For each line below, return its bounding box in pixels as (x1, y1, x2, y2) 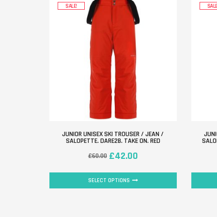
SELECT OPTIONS (88, 176, 130, 184)
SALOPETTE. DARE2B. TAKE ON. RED (65, 136, 160, 145)
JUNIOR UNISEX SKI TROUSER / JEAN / (62, 129, 164, 139)
